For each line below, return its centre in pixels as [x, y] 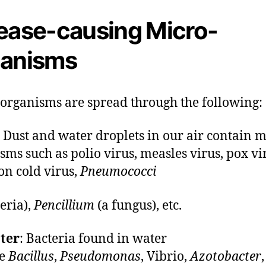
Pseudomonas [100, 256]
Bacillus [31, 256]
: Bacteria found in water [93, 238]
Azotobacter [226, 256]
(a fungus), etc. [138, 205]
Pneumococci [118, 171]
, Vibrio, [165, 256]
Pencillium [64, 205]
